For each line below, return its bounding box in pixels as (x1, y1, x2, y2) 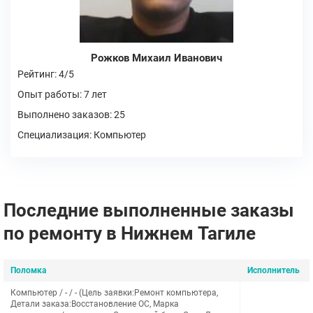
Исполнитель (247, 265, 300, 275)
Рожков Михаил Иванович (91, 52, 222, 64)
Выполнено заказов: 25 (17, 109, 125, 120)
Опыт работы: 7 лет (17, 89, 107, 100)
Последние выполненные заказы (3, 200, 294, 221)
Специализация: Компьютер (17, 129, 146, 140)
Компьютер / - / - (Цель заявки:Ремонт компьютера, (10, 288, 218, 298)
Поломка (10, 265, 46, 275)
